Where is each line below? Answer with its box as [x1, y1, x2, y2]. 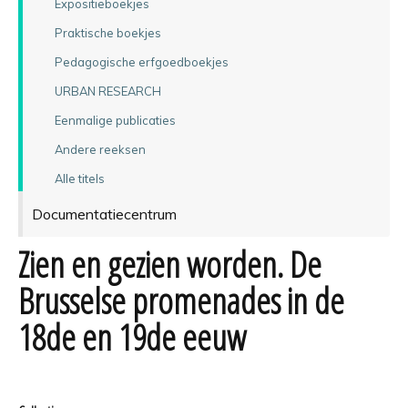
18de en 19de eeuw [18, 312, 246, 361]
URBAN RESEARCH [54, 83, 161, 98]
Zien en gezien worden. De [18, 240, 321, 288]
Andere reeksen [54, 141, 146, 157]
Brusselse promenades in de [18, 276, 344, 324]
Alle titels [54, 170, 105, 186]
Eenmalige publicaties [54, 112, 176, 127]
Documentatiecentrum [31, 204, 177, 223]
